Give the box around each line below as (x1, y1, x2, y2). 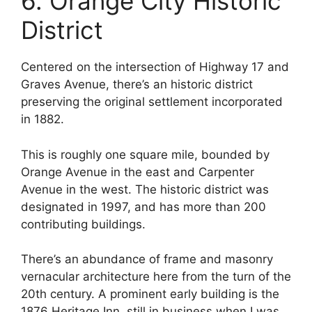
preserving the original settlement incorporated (21, 95, 283, 109)
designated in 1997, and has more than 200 (21, 199, 266, 214)
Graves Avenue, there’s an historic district (21, 77, 253, 92)
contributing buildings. (21, 217, 149, 231)
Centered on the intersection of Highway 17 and (21, 60, 289, 75)
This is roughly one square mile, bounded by (21, 147, 270, 162)
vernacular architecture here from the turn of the (21, 270, 291, 284)
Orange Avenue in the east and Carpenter (21, 164, 254, 179)
